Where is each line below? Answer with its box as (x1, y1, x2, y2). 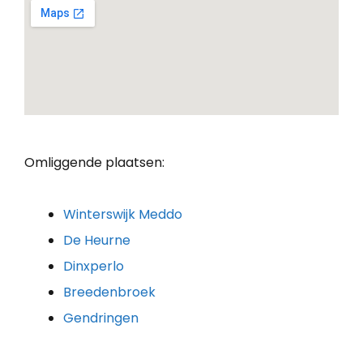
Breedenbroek (63, 282, 156, 301)
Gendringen (63, 308, 139, 327)
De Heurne (63, 230, 130, 250)
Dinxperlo (63, 256, 124, 275)
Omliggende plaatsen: (24, 152, 164, 172)
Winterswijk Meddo (63, 204, 182, 224)
